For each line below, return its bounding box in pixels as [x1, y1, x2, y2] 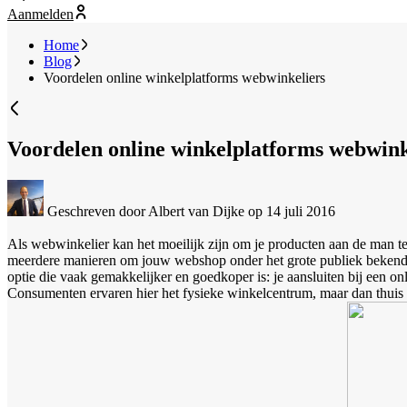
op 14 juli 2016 [248, 203, 335, 219]
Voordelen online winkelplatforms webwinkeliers [44, 70, 325, 86]
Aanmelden [7, 6, 74, 23]
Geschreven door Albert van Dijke [44, 203, 248, 219]
